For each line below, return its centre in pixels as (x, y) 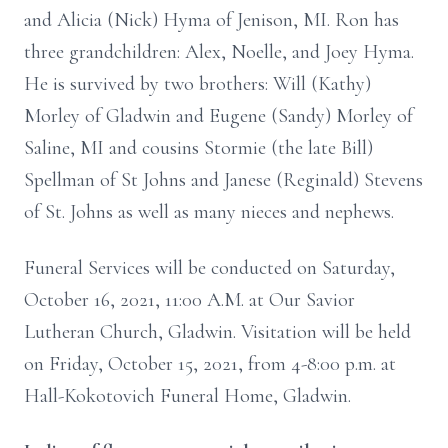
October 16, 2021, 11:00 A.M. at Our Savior (189, 300)
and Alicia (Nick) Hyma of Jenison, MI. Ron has (211, 20)
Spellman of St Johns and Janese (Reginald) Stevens (223, 180)
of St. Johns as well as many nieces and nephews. (209, 212)
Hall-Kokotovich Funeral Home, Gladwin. (187, 396)
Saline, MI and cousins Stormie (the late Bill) (198, 148)
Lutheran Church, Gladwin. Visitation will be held (217, 332)
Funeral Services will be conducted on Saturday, (209, 268)
